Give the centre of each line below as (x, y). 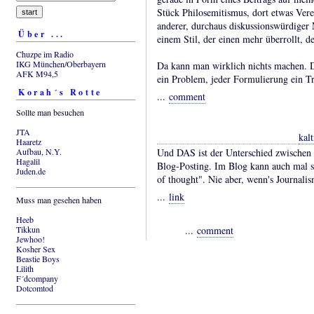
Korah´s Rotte (60, 92)
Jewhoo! (30, 239)
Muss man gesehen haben (59, 199)
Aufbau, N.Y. (39, 151)
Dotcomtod (35, 288)
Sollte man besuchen (50, 112)
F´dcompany (37, 278)
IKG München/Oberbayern (61, 63)
